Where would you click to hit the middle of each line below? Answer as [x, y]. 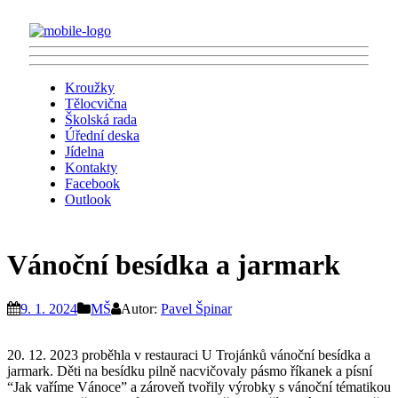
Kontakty [91, 167]
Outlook [88, 199]
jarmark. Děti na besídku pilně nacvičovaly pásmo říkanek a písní [190, 370]
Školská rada [101, 119]
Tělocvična [96, 103]
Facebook [92, 183]
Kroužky [90, 88]
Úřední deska [102, 135]
